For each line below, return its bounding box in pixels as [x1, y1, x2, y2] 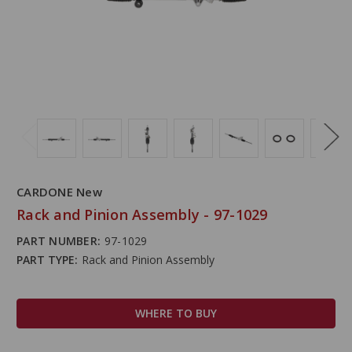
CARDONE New [16, 184, 102, 200]
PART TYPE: [16, 252, 78, 267]
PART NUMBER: [16, 233, 101, 248]
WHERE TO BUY [135, 306, 217, 321]
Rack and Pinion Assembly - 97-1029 [16, 205, 268, 224]
